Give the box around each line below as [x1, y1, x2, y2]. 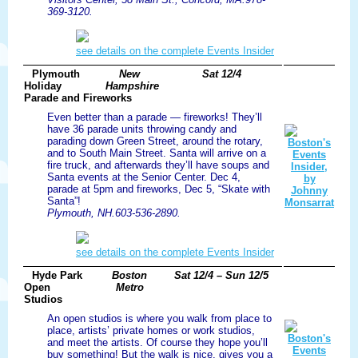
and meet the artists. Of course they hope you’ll [47, 336, 268, 349]
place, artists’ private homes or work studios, [47, 324, 255, 337]
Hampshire [105, 80, 159, 93]
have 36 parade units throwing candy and [47, 123, 237, 136]
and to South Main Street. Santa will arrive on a [47, 147, 266, 160]
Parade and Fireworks [24, 92, 132, 105]
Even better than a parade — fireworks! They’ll [47, 111, 262, 124]
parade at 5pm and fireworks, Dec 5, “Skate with [47, 183, 270, 196]
